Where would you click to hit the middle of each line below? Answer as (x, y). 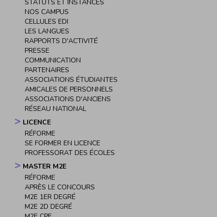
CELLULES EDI (46, 21)
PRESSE (37, 50)
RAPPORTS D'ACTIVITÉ (61, 41)
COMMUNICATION (53, 60)
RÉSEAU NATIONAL (55, 108)
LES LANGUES (47, 31)
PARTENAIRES (47, 70)
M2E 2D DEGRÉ (48, 206)
